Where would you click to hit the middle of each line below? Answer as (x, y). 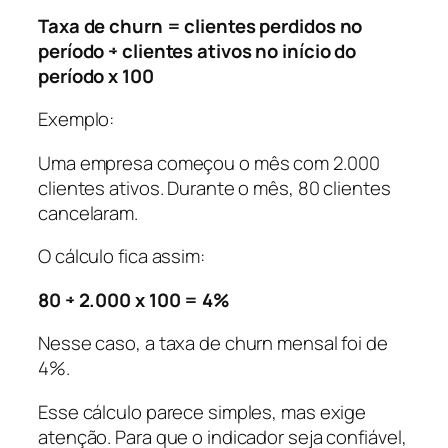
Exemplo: (76, 119)
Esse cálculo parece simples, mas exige (202, 411)
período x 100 (96, 75)
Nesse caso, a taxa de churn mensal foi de (213, 343)
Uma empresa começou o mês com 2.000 (209, 162)
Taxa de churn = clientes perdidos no (200, 25)
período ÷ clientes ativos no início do (197, 50)
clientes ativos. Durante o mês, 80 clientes (214, 187)
